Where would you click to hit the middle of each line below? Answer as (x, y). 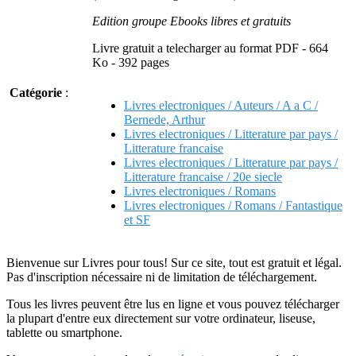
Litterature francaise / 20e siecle (203, 177)
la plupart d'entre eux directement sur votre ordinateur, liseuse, (161, 318)
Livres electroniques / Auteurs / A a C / (221, 105)
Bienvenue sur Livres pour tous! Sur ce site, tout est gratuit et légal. (174, 263)
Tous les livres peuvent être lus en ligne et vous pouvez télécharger (173, 304)
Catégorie (36, 93)
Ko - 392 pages (131, 62)
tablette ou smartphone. (64, 333)
